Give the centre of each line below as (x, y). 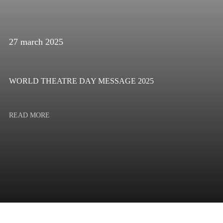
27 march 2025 (36, 42)
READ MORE (30, 115)
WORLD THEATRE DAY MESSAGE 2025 (82, 81)
